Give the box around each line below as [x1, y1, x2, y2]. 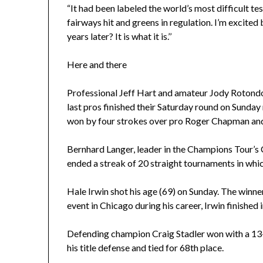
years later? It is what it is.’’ [67, 31, 172, 42]
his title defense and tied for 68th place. [67, 242, 224, 254]
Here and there [67, 59, 127, 70]
